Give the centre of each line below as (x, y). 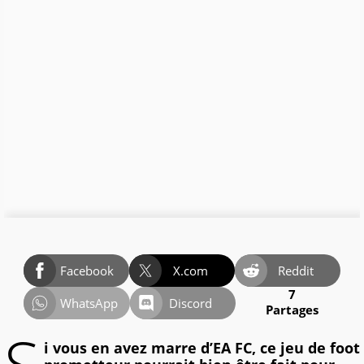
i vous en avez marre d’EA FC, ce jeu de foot (202, 348)
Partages (292, 310)
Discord (191, 303)
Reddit (296, 271)
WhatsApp (89, 303)
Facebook (87, 271)
